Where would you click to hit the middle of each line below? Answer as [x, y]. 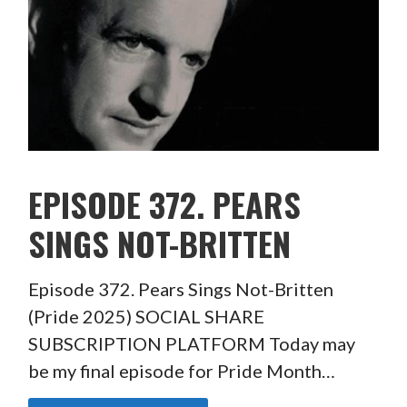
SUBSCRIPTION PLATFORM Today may [191, 343]
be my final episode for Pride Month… [181, 370]
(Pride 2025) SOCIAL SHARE [146, 316]
